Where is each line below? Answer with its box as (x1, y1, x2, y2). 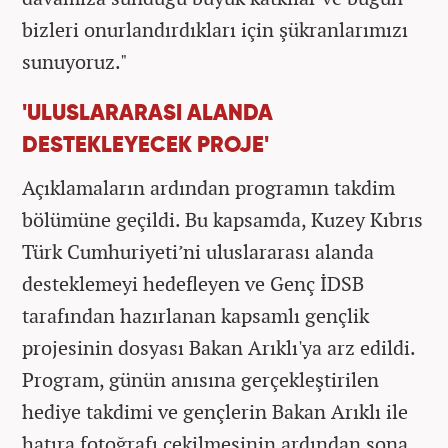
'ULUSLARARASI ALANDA (22, 102, 273, 125)
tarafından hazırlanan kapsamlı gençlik (22, 301, 369, 329)
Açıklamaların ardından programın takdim (22, 173, 395, 201)
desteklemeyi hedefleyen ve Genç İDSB (22, 269, 364, 297)
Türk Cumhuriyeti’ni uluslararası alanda (22, 237, 374, 265)
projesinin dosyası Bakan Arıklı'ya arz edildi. (22, 333, 415, 361)
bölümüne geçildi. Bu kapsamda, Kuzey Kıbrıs (22, 205, 423, 233)
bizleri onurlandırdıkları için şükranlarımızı (22, 15, 408, 43)
